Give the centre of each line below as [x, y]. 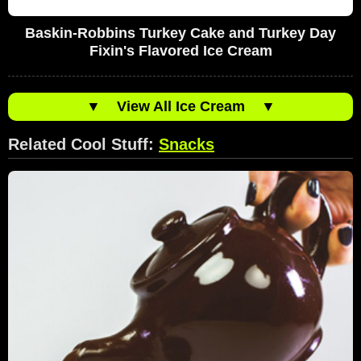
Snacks [187, 144]
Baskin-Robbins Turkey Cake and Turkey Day [180, 33]
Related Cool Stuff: [83, 144]
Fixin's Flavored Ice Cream [180, 50]
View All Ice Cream [180, 106]
